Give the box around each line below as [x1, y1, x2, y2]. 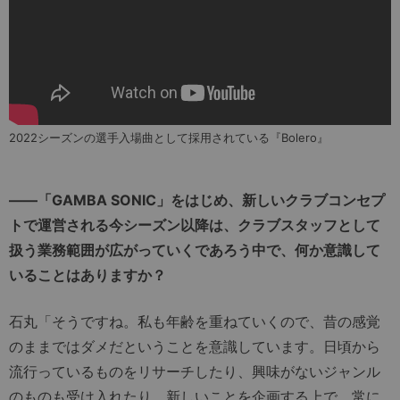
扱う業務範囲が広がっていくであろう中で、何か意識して [9, 240, 380, 259]
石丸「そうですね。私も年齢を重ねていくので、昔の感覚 [9, 312, 380, 330]
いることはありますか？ [9, 265, 166, 284]
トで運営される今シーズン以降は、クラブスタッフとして [9, 215, 380, 234]
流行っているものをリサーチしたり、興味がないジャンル [9, 362, 380, 380]
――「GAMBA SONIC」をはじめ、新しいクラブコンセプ [9, 190, 385, 209]
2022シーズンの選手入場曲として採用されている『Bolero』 [9, 129, 329, 145]
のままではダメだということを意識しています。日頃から [9, 337, 380, 355]
